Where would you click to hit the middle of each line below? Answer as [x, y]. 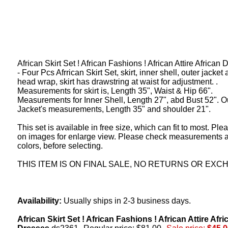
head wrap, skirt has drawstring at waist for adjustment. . [118, 82]
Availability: [39, 201]
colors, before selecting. [60, 146]
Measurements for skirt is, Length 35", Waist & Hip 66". [115, 91]
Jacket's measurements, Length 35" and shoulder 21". [114, 109]
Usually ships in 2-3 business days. [126, 201]
